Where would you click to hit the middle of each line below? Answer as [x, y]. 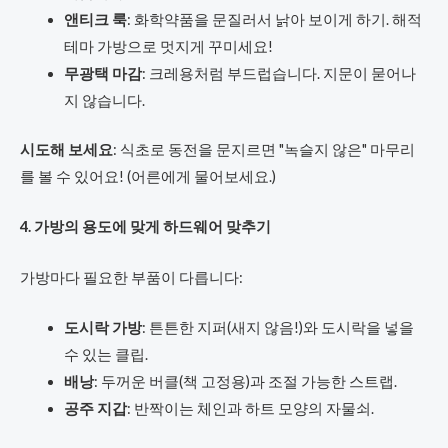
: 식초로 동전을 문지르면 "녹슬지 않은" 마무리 [264, 150]
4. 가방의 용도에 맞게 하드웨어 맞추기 [145, 227]
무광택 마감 [102, 74]
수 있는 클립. [105, 355]
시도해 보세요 [66, 150]
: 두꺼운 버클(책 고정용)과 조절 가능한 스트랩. [245, 382]
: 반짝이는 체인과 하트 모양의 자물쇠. [250, 409]
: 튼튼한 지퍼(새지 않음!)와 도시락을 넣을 [277, 328]
